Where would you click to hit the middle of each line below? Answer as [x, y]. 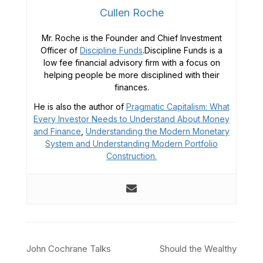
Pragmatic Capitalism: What [178, 107]
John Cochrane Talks [69, 249]
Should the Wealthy [198, 249]
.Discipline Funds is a [183, 50]
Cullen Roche [131, 13]
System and [69, 144]
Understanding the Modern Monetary [158, 131]
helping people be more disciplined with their [131, 75]
